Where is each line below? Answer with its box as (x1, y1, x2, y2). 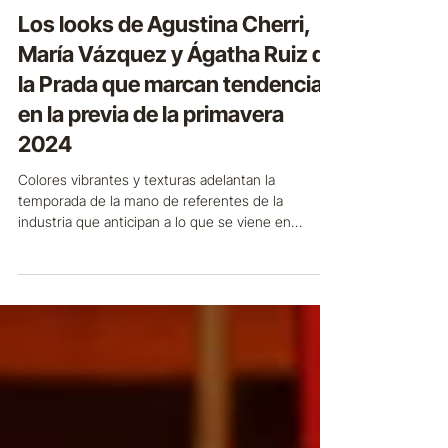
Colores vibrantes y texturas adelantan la (18, 267, 275, 284)
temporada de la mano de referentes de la (18, 288, 283, 305)
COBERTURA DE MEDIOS (18, 75, 180, 92)
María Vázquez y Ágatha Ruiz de (18, 137, 337, 163)
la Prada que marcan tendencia (18, 167, 323, 193)
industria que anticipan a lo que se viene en (18, 309, 291, 326)
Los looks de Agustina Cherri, (18, 107, 310, 133)
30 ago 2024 (18, 49, 86, 65)
